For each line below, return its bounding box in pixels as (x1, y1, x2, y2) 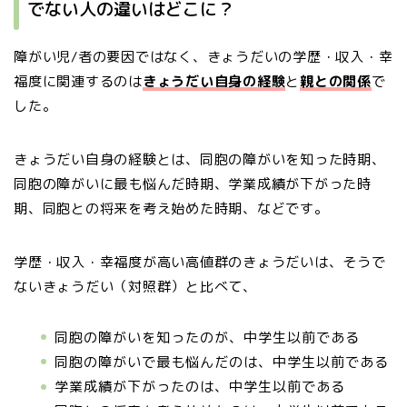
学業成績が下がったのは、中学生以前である (55, 377, 345, 397)
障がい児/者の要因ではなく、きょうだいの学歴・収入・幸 (14, 46, 393, 66)
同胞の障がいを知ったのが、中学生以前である (55, 327, 360, 347)
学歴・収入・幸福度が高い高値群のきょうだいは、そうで (14, 252, 386, 272)
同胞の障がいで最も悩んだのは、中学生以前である (55, 352, 389, 372)
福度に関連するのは (14, 71, 143, 91)
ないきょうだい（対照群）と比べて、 (14, 276, 257, 296)
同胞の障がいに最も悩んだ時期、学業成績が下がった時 (14, 174, 372, 194)
